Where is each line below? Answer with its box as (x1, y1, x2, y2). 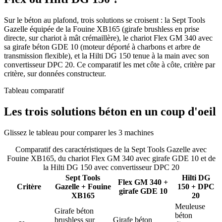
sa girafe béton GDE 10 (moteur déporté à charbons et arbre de (4, 42, 200, 51)
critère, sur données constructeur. (4, 69, 106, 78)
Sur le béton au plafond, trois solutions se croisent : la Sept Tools (4, 15, 205, 24)
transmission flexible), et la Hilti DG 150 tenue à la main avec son (4, 51, 209, 60)
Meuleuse (175, 202, 205, 211)
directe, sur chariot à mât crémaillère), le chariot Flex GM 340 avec (4, 33, 213, 42)
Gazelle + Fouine (55, 182, 111, 191)
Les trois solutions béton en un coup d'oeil (4, 105, 216, 118)
